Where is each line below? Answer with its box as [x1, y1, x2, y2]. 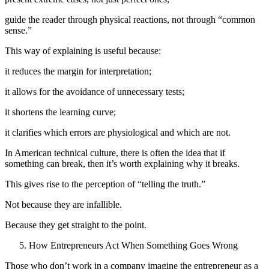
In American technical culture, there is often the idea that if [5, 148, 225, 159]
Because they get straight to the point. [5, 220, 147, 231]
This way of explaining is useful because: [5, 46, 161, 56]
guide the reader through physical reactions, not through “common [5, 14, 255, 25]
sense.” [5, 25, 32, 36]
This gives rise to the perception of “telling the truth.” [5, 179, 205, 190]
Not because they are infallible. [5, 199, 122, 210]
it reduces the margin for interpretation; [5, 66, 151, 77]
